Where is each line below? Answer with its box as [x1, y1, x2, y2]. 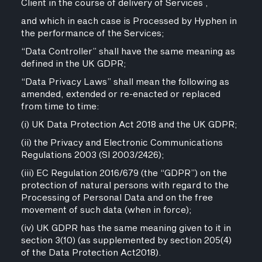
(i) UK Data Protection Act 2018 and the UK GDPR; [20, 118, 237, 132]
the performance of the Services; [20, 27, 164, 40]
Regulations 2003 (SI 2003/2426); [20, 149, 164, 162]
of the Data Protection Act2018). [20, 246, 161, 260]
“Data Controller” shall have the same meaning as [20, 45, 235, 58]
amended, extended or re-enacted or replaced [20, 88, 220, 101]
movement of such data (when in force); [20, 204, 192, 217]
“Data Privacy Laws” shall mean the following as [20, 75, 229, 89]
